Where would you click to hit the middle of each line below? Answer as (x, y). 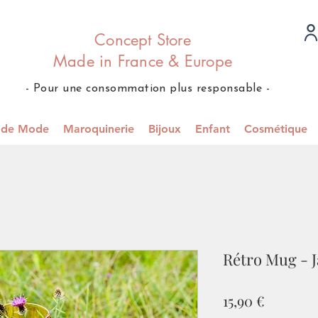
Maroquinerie (99, 129)
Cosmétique (276, 129)
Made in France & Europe (143, 61)
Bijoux (165, 129)
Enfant (213, 129)
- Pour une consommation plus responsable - (148, 89)
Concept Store (143, 40)
